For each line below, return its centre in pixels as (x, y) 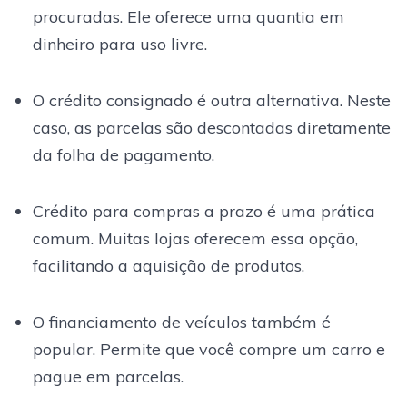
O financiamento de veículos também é (181, 322)
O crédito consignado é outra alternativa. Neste (211, 100)
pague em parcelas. (108, 376)
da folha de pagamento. (123, 154)
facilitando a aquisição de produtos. (168, 265)
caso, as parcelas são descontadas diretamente (211, 127)
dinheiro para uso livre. (119, 44)
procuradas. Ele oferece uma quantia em (188, 16)
